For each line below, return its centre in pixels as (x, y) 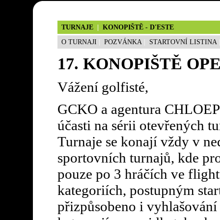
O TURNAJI (79, 42)
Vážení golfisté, (103, 87)
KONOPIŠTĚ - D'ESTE (137, 27)
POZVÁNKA (123, 42)
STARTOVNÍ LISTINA (183, 42)
